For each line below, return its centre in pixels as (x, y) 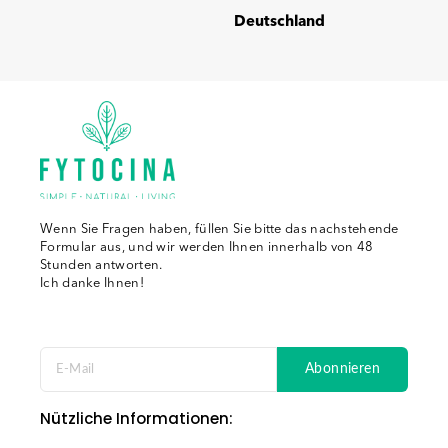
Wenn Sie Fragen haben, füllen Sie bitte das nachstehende (219, 228)
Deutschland (279, 21)
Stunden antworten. (101, 264)
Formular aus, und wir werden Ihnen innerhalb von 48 (207, 246)
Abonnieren (342, 368)
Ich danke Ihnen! (92, 282)
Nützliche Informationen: (136, 418)
